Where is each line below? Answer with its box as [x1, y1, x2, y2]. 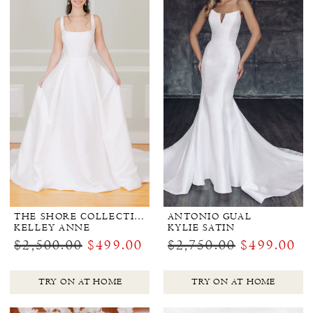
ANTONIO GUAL [167, 210, 252, 222]
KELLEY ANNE [14, 221, 91, 233]
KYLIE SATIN [167, 221, 235, 233]
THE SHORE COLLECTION [134, 210, 145, 222]
